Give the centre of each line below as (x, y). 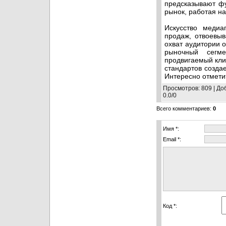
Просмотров (181, 88)
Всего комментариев (183, 108)
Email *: (172, 139)
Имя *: (171, 128)
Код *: (170, 206)
